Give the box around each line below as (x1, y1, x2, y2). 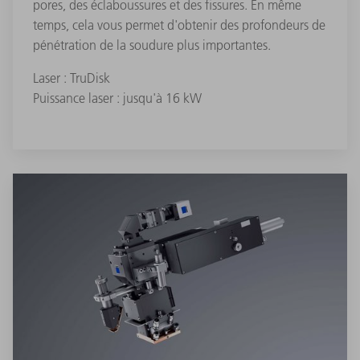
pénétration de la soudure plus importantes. (33, 37, 271, 54)
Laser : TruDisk (33, 70, 110, 87)
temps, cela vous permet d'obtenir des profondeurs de (33, 17, 325, 34)
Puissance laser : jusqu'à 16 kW (33, 90, 202, 107)
